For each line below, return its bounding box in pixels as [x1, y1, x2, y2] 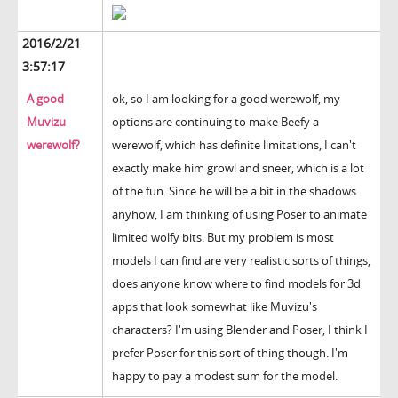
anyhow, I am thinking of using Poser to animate [112, 206, 367, 223]
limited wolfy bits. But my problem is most [112, 229, 334, 246]
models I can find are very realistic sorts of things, [112, 252, 370, 269]
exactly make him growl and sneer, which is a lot [112, 160, 364, 177]
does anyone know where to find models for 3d [112, 275, 361, 292]
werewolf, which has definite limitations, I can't [112, 137, 356, 154]
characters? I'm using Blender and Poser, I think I [112, 322, 368, 338]
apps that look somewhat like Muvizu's [112, 298, 317, 315]
